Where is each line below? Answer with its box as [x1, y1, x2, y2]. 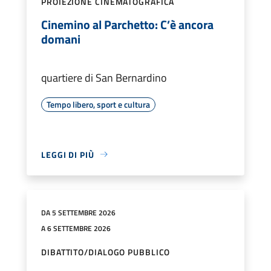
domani [41, 29, 80, 48]
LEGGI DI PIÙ [41, 148, 94, 161]
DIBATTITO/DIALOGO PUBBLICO [41, 245, 171, 258]
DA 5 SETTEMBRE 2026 [41, 206, 116, 218]
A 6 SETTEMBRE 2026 [41, 222, 111, 234]
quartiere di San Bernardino [41, 69, 167, 86]
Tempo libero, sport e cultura [47, 97, 150, 111]
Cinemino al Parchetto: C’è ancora [41, 15, 214, 34]
